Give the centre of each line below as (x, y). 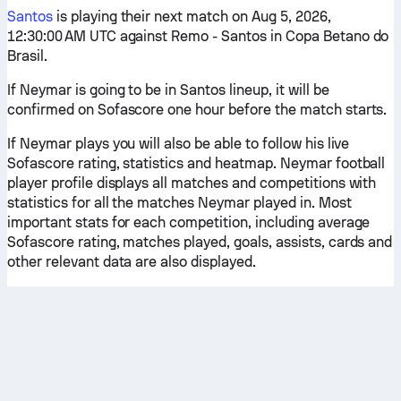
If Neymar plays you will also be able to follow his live (179, 144)
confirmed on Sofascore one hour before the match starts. (197, 110)
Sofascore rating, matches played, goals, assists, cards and (200, 242)
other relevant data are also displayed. (132, 262)
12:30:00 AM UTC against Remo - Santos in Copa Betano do (198, 36)
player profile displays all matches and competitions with (192, 183)
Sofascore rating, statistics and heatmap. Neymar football (196, 163)
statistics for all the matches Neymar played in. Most (179, 203)
